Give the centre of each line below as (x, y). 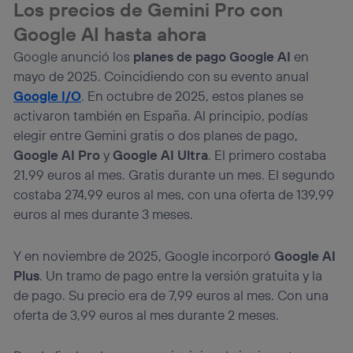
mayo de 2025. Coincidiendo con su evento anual (162, 76)
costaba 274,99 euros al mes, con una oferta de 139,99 (174, 195)
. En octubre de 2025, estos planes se (193, 96)
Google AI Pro (57, 155)
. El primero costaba (268, 155)
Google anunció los (74, 57)
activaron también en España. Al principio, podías (161, 116)
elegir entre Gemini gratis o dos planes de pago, (156, 136)
